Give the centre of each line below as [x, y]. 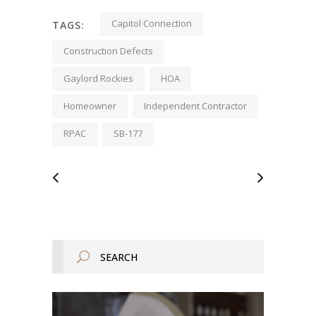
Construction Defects [108, 51]
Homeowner [90, 106]
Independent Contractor [195, 106]
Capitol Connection [152, 24]
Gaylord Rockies [98, 79]
